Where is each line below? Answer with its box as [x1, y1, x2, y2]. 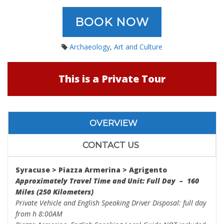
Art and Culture [114, 42, 162, 51]
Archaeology [69, 42, 110, 51]
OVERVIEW [89, 118, 137, 128]
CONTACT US [82, 140, 139, 150]
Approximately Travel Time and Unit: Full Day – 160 [15, 176, 199, 185]
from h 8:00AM [15, 209, 62, 218]
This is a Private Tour [58, 72, 165, 85]
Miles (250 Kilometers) [15, 187, 93, 196]
